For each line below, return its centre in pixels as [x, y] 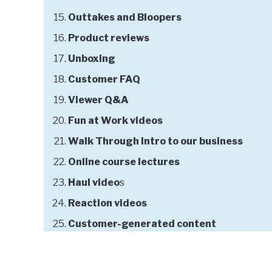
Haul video [94, 183]
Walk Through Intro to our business [155, 141]
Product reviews [109, 38]
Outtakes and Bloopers [125, 18]
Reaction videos [107, 203]
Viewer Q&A [98, 100]
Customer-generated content [142, 224]
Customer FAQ [104, 80]
